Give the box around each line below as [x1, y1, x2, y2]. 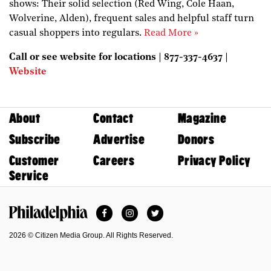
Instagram [129, 204, 172, 215]
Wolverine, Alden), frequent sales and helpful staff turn [9, 13, 254, 24]
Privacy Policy [177, 152, 251, 168]
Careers [93, 152, 135, 168]
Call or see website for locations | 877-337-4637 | [9, 52, 228, 62]
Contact [93, 110, 134, 126]
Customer [9, 152, 59, 168]
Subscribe [9, 131, 60, 147]
